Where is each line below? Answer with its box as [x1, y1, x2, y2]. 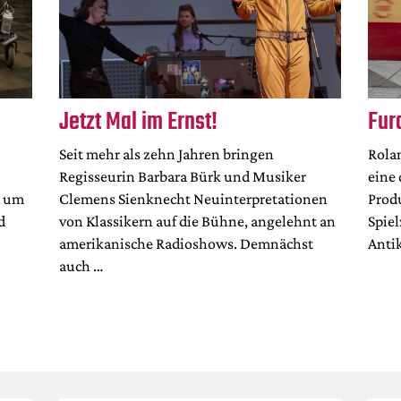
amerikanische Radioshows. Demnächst [59, 235, 314, 253]
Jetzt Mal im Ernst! [59, 102, 218, 141]
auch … [59, 257, 105, 276]
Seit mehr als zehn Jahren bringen [59, 145, 275, 164]
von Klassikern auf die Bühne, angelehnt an [59, 212, 337, 231]
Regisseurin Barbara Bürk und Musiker [59, 167, 307, 186]
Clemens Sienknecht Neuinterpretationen [59, 190, 328, 209]
